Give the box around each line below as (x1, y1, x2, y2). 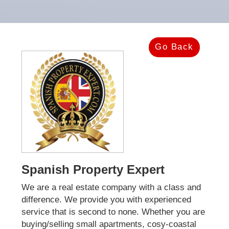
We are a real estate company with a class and (21, 182, 201, 192)
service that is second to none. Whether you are (21, 207, 205, 217)
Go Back (155, 42, 194, 52)
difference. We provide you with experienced (21, 194, 191, 204)
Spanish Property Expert (21, 162, 165, 176)
